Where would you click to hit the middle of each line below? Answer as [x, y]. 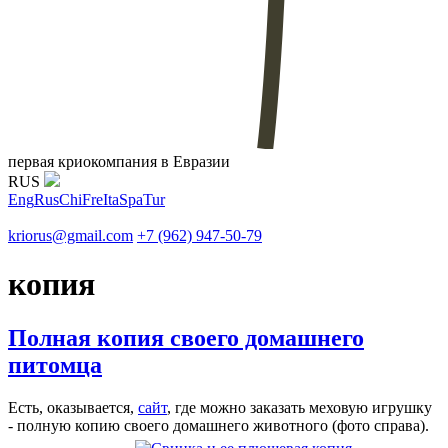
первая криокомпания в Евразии [119, 161]
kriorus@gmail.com [70, 235]
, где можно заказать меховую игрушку [299, 407]
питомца [55, 364]
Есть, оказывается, [73, 407]
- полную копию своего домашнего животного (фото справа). [220, 425]
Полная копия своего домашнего [186, 337]
